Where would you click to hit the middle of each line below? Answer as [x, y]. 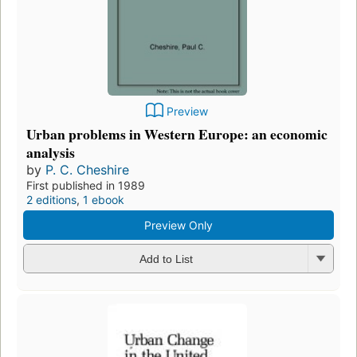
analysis [51, 152]
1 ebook [104, 199]
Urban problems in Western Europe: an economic [177, 133]
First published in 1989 [86, 185]
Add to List [166, 259]
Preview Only [178, 225]
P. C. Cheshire [87, 169]
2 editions [51, 199]
